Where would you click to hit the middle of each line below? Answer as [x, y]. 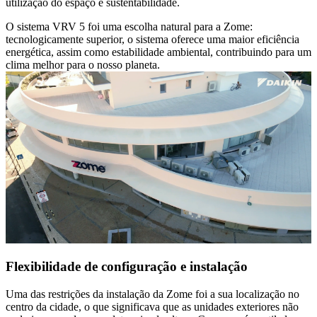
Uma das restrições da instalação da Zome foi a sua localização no [152, 294]
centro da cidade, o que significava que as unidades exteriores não [152, 306]
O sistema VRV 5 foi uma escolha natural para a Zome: [129, 26]
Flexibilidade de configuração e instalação [127, 267]
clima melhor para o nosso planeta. [83, 64]
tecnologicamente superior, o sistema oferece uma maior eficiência [152, 39]
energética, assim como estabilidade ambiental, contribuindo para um [158, 52]
